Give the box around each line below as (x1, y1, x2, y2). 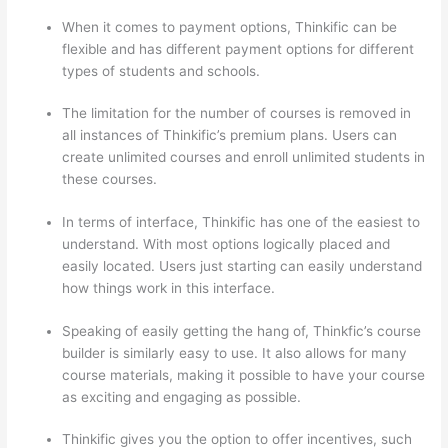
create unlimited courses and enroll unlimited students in (62, 149, 426, 166)
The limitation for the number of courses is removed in (62, 105, 412, 122)
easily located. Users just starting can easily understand (62, 258, 423, 274)
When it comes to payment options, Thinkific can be (62, 18, 398, 35)
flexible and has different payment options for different (62, 40, 415, 57)
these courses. (62, 171, 158, 188)
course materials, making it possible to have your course (62, 366, 426, 383)
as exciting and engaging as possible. (62, 388, 302, 405)
